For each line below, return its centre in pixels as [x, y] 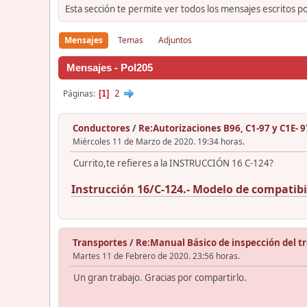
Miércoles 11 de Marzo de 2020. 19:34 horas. [159, 141]
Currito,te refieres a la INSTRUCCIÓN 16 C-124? [173, 163]
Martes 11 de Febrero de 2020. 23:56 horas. [156, 256]
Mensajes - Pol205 [110, 67]
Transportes [100, 242]
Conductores [101, 128]
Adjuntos [175, 40]
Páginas [78, 93]
